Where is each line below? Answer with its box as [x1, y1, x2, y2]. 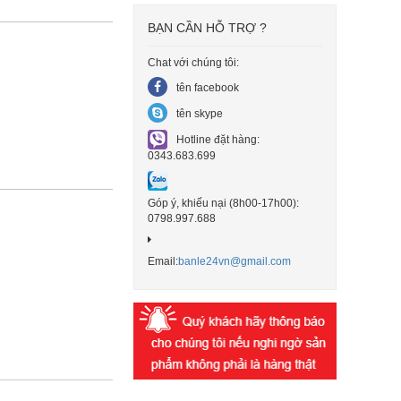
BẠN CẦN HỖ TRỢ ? [148, 21, 267, 36]
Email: [148, 255, 178, 269]
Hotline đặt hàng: [176, 133, 260, 147]
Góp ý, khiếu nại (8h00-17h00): [148, 197, 299, 210]
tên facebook [176, 81, 239, 95]
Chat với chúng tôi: [148, 56, 239, 70]
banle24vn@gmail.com [178, 255, 291, 269]
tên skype [176, 107, 223, 121]
